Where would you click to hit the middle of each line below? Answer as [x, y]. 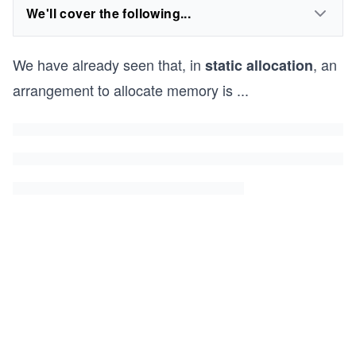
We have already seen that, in [109, 64]
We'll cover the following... [109, 13]
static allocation [259, 65]
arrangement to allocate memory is [123, 90]
